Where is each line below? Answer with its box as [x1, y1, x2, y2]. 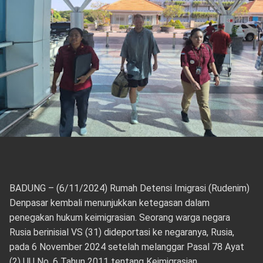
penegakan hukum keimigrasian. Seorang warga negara [9, 212, 230, 223]
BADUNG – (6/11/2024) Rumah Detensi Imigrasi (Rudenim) [9, 183, 249, 194]
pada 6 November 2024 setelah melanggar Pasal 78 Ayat [9, 241, 244, 252]
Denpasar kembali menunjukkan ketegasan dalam [9, 197, 210, 208]
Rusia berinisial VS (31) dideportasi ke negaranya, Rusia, [9, 227, 234, 238]
